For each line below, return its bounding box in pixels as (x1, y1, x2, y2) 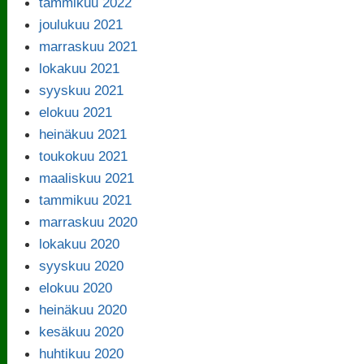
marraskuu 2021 (39, 37, 138, 54)
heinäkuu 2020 (39, 301, 128, 318)
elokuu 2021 (39, 103, 113, 120)
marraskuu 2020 (39, 213, 138, 230)
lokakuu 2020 (39, 235, 120, 252)
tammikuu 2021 (39, 191, 132, 208)
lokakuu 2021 (39, 59, 120, 76)
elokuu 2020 (39, 279, 113, 296)
